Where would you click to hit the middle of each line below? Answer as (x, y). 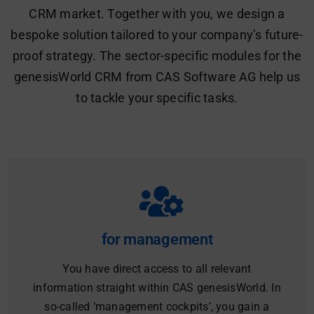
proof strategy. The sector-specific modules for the (157, 56)
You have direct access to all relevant (157, 269)
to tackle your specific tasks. (157, 98)
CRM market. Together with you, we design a (157, 14)
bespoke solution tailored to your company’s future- (157, 35)
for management (157, 240)
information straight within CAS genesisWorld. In (157, 288)
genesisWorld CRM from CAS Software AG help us (157, 77)
